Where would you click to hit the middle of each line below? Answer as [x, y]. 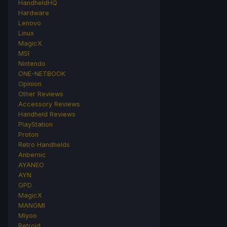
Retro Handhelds [44, 144]
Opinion [30, 84]
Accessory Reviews [49, 104]
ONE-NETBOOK [42, 73]
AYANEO [31, 165]
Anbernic [32, 155]
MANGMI [32, 205]
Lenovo [30, 23]
